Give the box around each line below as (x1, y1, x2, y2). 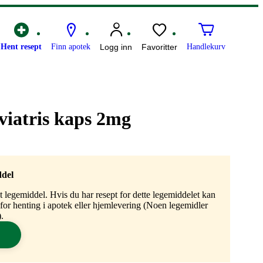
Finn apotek (51, 42, 90, 52)
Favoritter (141, 42, 177, 52)
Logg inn (100, 42, 132, 52)
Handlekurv (187, 42, 225, 52)
